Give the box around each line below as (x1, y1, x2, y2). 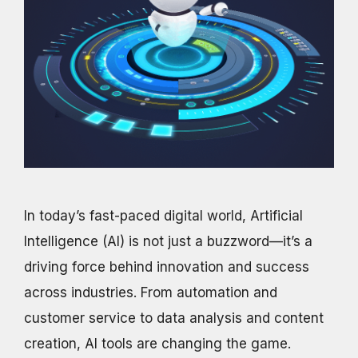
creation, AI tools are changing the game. (24, 336, 291, 352)
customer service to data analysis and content (24, 310, 324, 326)
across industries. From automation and (24, 284, 277, 300)
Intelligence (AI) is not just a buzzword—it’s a (24, 233, 312, 249)
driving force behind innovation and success (24, 259, 309, 275)
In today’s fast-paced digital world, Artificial (24, 208, 303, 224)
